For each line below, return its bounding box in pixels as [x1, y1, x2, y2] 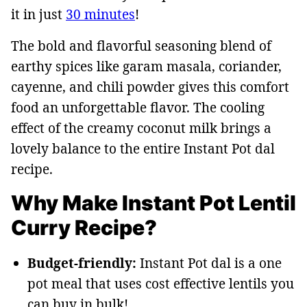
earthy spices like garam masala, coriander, [11, 57, 282, 75]
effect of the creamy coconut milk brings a [11, 119, 271, 137]
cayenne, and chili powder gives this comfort [11, 77, 289, 96]
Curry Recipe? [11, 214, 157, 240]
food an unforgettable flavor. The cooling [11, 98, 265, 116]
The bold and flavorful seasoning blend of [11, 36, 271, 55]
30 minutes [66, 5, 135, 23]
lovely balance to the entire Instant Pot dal [11, 139, 275, 158]
